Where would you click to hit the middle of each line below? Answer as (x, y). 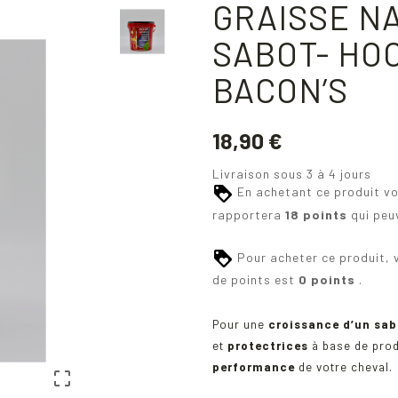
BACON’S (280, 89)
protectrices (268, 346)
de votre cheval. (346, 367)
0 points (327, 280)
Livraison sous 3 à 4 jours (292, 174)
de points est (255, 280)
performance (255, 367)
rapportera (249, 214)
